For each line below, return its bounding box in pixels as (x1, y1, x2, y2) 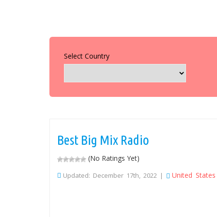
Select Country (64, 51, 109, 61)
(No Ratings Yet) (86, 154, 139, 163)
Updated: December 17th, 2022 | (63, 171, 166, 180)
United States (172, 170, 216, 180)
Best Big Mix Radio (57, 132, 149, 148)
